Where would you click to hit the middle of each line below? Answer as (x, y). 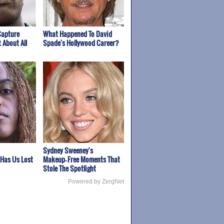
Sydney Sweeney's (68, 150)
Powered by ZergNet (96, 181)
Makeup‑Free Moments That (81, 159)
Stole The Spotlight (69, 168)
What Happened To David (77, 34)
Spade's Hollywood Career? (81, 43)
